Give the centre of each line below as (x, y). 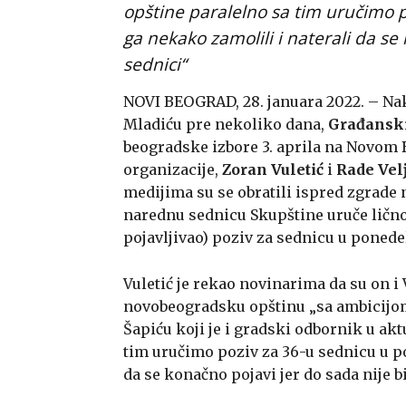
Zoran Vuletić (275, 169)
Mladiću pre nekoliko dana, (226, 124)
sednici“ (155, 64)
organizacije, (173, 169)
